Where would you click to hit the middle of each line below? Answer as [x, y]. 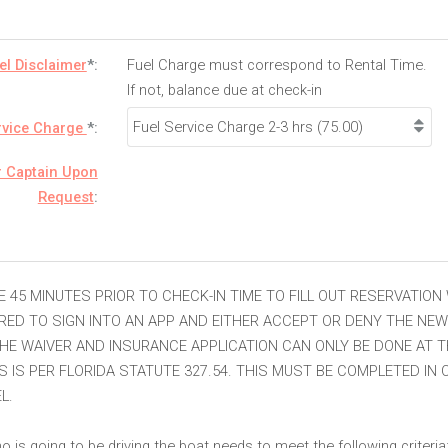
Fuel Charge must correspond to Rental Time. [277, 64]
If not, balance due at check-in [225, 89]
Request [65, 197]
